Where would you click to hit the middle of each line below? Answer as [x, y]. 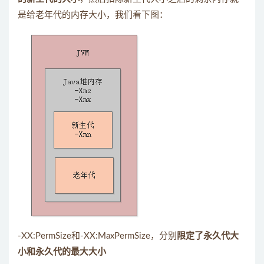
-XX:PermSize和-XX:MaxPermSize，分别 [97, 236]
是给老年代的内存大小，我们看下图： [93, 15]
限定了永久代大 [208, 236]
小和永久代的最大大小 [62, 252]
